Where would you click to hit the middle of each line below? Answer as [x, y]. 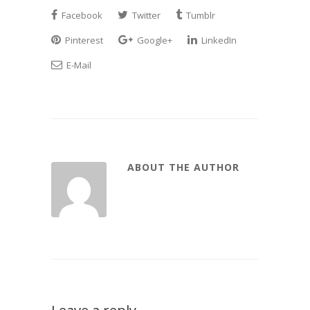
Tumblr [200, 15]
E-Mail [78, 65]
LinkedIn [218, 40]
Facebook [81, 15]
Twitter [145, 15]
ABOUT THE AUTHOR [183, 167]
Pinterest [83, 40]
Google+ [154, 40]
